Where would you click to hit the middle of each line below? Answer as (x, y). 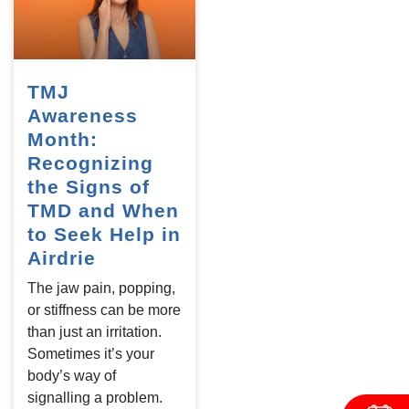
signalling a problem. (95, 398)
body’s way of (72, 376)
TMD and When (103, 211)
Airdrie (62, 258)
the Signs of (89, 187)
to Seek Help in (104, 235)
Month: (63, 140)
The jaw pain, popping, (101, 288)
